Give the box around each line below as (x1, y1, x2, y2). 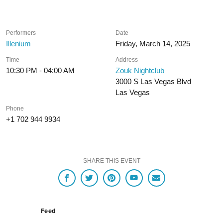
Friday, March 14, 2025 (115, 39, 191, 48)
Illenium (6, 39, 31, 48)
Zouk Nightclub (115, 66, 165, 75)
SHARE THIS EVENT (83, 157, 140, 164)
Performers (6, 29, 36, 36)
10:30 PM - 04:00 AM (6, 66, 75, 75)
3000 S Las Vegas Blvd (115, 77, 192, 86)
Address (115, 56, 138, 63)
